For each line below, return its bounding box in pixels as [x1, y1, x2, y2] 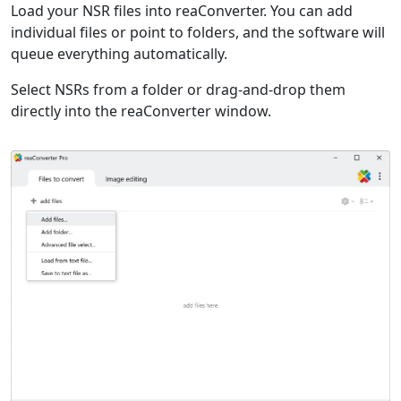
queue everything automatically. [11, 44, 227, 64]
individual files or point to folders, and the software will [11, 22, 385, 42]
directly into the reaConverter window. [11, 101, 271, 121]
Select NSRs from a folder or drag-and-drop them [11, 80, 346, 99]
